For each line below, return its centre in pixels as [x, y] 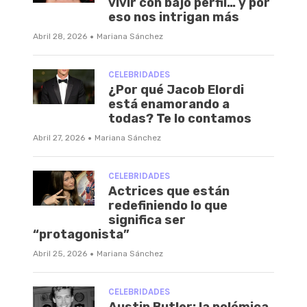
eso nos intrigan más [174, 17]
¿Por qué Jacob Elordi [176, 90]
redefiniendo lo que [168, 206]
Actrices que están [169, 192]
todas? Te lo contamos [180, 119]
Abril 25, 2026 [60, 254]
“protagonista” [81, 235]
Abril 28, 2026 [60, 37]
